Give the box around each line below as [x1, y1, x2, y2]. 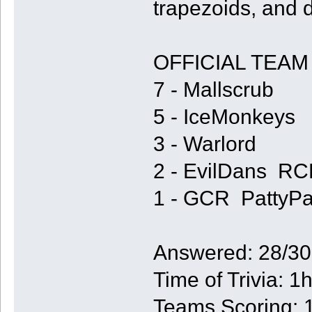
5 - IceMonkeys [153, 104, 295, 128]
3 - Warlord [153, 132, 256, 155]
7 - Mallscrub [153, 77, 274, 101]
